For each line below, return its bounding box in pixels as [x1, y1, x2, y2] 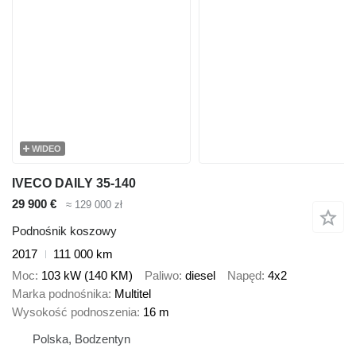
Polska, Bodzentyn [33, 331, 130, 346]
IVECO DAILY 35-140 [12, 176, 136, 190]
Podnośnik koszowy [12, 224, 117, 238]
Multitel [114, 286, 151, 300]
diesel [185, 268, 215, 282]
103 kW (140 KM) [41, 268, 133, 282]
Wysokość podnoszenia [12, 304, 137, 319]
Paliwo [145, 268, 179, 282]
